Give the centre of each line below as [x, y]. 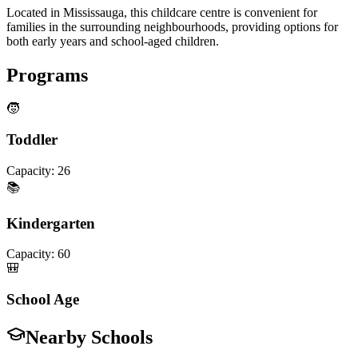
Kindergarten [51, 223]
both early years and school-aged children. [113, 41]
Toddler [32, 140]
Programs [47, 75]
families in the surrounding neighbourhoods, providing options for [172, 26]
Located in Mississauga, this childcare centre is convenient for [162, 12]
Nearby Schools [89, 337]
